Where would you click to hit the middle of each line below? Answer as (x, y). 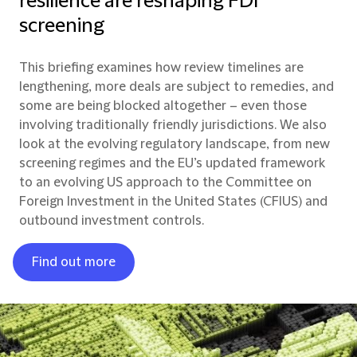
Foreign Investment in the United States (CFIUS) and (173, 202)
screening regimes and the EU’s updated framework (172, 164)
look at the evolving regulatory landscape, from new (175, 145)
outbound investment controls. (112, 221)
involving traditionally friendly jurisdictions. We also (173, 126)
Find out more (74, 263)
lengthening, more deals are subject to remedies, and (177, 87)
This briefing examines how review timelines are (161, 68)
